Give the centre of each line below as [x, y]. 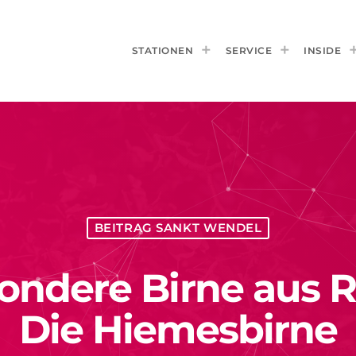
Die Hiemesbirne [178, 329]
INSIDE [322, 50]
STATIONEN [162, 50]
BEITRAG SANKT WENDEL [178, 228]
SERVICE [248, 50]
